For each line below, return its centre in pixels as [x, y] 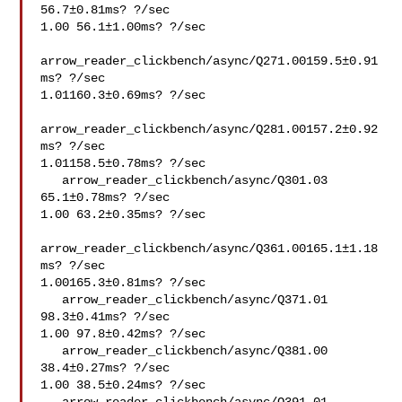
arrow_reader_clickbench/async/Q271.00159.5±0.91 [210, 61]
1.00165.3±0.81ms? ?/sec [123, 283]
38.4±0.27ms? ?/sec [105, 368]
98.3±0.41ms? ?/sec [105, 317]
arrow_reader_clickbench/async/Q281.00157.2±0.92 [210, 129]
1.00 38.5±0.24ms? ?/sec [123, 385]
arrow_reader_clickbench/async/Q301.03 [52, 180]
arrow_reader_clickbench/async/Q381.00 [52, 351]
